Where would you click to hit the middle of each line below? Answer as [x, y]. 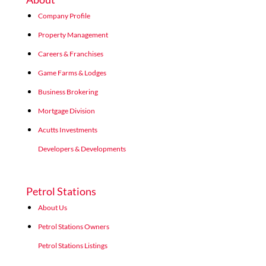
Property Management [73, 35]
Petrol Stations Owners [74, 227]
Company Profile [64, 16]
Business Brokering [68, 92]
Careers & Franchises [71, 54]
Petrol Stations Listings [73, 246]
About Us [53, 208]
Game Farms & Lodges [72, 73]
